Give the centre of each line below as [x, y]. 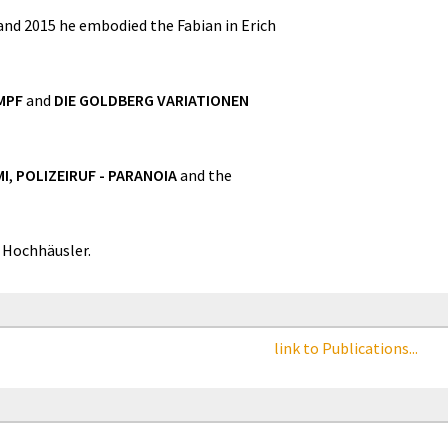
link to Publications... [346, 348]
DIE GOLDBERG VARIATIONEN [151, 100]
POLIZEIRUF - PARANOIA [96, 175]
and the [204, 175]
